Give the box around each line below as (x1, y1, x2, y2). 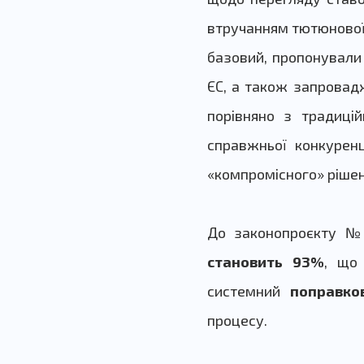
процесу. (206, 311, 267, 330)
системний (206, 282, 290, 301)
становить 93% (206, 253, 324, 271)
